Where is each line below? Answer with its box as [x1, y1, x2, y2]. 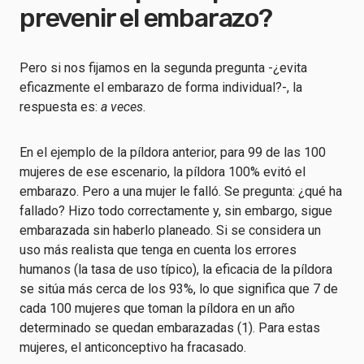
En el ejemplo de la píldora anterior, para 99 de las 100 [19, 145, 326, 160]
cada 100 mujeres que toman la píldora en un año [19, 301, 295, 316]
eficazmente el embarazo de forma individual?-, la [19, 80, 302, 95]
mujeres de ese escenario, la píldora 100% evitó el [19, 164, 305, 180]
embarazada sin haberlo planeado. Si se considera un [19, 223, 321, 238]
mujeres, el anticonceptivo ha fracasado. [19, 340, 246, 355]
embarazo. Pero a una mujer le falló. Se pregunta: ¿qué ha [19, 184, 342, 199]
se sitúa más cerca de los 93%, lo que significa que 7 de [19, 281, 338, 297]
